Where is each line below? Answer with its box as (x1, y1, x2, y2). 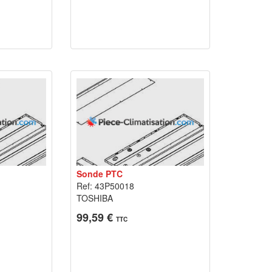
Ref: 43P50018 (76, 180, 134, 192)
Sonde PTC (76, 168, 123, 180)
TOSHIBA (76, 192, 113, 204)
